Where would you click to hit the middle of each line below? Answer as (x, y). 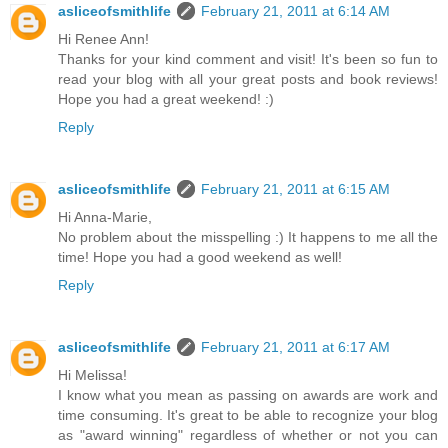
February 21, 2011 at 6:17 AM (295, 347)
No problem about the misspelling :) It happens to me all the (248, 237)
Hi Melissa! (92, 375)
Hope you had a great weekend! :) (166, 99)
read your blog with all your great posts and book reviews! (248, 79)
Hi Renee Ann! (103, 39)
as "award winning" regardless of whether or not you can (248, 435)
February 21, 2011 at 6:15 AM (295, 189)
